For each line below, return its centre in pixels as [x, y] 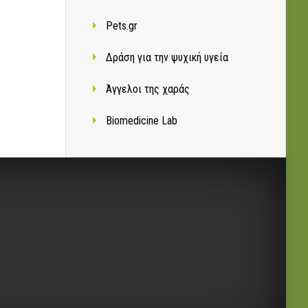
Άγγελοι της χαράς [148, 89]
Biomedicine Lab [142, 121]
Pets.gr [122, 26]
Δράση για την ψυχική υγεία [167, 58]
